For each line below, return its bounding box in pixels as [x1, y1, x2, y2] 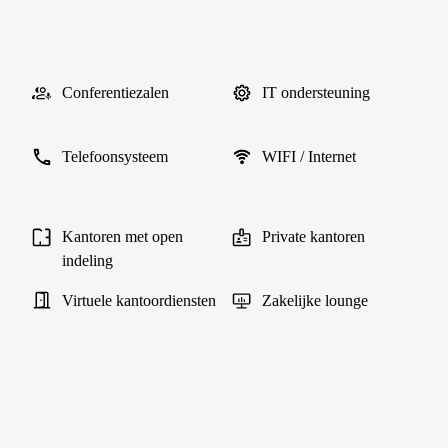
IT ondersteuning [262, 84, 370, 101]
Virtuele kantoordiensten [62, 292, 216, 309]
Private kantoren [262, 228, 365, 245]
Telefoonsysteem [62, 148, 168, 165]
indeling [62, 252, 113, 269]
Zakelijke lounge [262, 292, 368, 309]
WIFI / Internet [262, 148, 356, 165]
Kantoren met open [62, 228, 183, 245]
